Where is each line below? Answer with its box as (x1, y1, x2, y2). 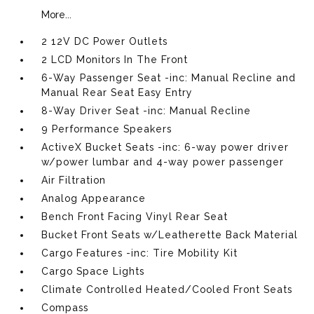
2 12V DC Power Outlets (41, 35, 168, 47)
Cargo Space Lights (41, 265, 145, 277)
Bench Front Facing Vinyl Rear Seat (41, 210, 228, 222)
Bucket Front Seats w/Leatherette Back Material (41, 228, 299, 240)
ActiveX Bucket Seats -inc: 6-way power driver (41, 141, 289, 153)
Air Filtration (41, 174, 107, 186)
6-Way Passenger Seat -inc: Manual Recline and (41, 71, 296, 83)
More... (41, 8, 72, 20)
